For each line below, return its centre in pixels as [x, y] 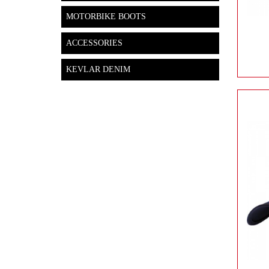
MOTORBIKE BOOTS [106, 17]
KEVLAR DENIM [98, 69]
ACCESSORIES [94, 43]
